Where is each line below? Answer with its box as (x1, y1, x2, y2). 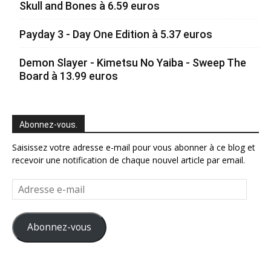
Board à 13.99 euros (19, 69, 118, 82)
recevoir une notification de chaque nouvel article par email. (12, 154, 245, 166)
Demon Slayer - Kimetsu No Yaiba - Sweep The (19, 56, 246, 69)
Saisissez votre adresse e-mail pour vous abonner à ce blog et (12, 141, 255, 153)
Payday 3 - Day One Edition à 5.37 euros (19, 27, 212, 41)
